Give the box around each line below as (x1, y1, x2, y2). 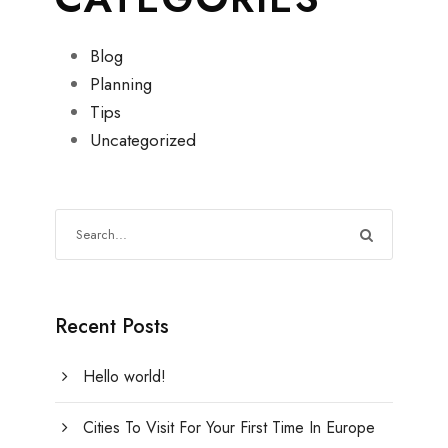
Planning (90, 72, 152, 97)
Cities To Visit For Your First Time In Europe (83, 416, 375, 440)
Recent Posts (55, 312, 169, 342)
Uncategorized (90, 128, 196, 153)
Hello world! (83, 365, 166, 389)
